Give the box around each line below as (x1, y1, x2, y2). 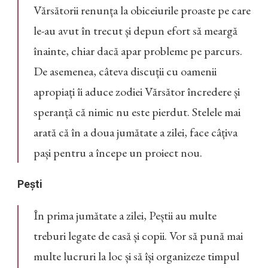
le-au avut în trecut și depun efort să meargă (33, 23, 237, 39)
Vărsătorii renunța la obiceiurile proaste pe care (33, 2, 251, 19)
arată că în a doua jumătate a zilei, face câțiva (33, 124, 237, 141)
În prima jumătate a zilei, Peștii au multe (33, 208, 217, 224)
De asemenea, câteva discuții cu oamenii (33, 63, 217, 80)
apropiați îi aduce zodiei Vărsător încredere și (33, 84, 240, 100)
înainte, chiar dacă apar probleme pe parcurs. (33, 43, 242, 59)
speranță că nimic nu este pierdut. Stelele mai (33, 104, 240, 120)
